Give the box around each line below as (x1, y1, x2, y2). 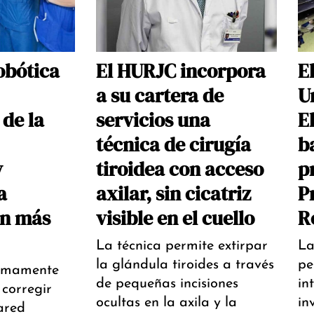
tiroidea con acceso (96, 156, 264, 183)
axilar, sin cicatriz (96, 180, 251, 207)
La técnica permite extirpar (96, 239, 268, 254)
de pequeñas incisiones (96, 277, 238, 292)
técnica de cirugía (96, 131, 251, 158)
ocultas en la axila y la (96, 296, 237, 310)
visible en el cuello (96, 205, 254, 232)
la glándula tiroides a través (96, 258, 274, 273)
